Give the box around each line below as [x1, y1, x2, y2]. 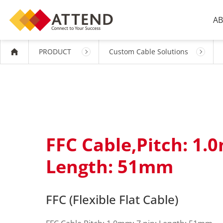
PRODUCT [39, 47, 71, 56]
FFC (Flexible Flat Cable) [46, 191, 178, 208]
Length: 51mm [46, 154, 173, 179]
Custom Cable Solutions [109, 47, 188, 56]
